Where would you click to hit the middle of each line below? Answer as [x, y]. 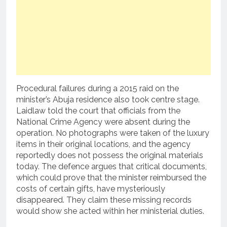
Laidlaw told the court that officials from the [98, 110]
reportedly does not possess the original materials [110, 155]
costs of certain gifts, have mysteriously [91, 188]
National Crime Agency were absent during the [103, 122]
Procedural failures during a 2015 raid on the [98, 88]
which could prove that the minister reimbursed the [111, 177]
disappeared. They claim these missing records [104, 200]
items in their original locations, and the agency [103, 144]
